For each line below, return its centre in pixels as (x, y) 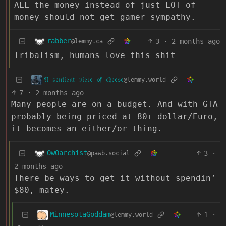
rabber (59, 41)
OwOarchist (67, 153)
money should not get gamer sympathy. (105, 17)
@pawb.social (108, 154)
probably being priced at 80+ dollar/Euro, (115, 116)
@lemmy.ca (87, 42)
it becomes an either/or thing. (87, 128)
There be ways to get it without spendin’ (115, 178)
